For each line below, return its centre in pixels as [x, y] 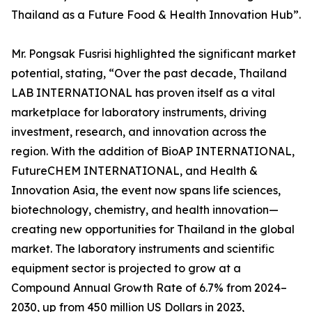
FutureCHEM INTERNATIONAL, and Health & [134, 171]
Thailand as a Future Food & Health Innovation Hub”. [156, 15]
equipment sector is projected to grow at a [126, 268]
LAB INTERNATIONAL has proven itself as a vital [143, 93]
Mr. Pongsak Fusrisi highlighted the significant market [154, 54]
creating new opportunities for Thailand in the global [153, 229]
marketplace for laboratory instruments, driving [139, 112]
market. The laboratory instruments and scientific [143, 249]
